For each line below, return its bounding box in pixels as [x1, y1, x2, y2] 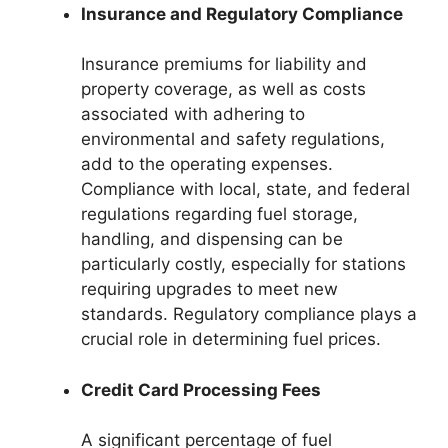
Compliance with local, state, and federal [81, 179, 410, 200]
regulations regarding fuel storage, [81, 204, 358, 225]
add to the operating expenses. [81, 154, 333, 175]
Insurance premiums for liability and [81, 54, 367, 75]
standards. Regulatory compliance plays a [81, 304, 417, 325]
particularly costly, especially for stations [81, 254, 406, 275]
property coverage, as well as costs [81, 79, 366, 100]
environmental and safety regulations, [81, 129, 385, 150]
